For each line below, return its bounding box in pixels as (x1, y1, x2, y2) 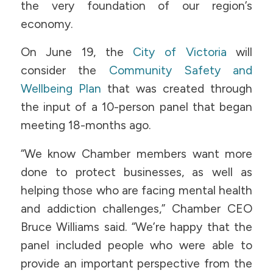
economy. (20, 16, 73, 31)
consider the (20, 63, 109, 78)
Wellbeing (20, 82, 73, 96)
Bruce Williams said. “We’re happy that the (20, 219, 253, 234)
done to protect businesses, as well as (20, 165, 253, 179)
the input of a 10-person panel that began (20, 100, 253, 115)
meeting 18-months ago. (20, 118, 151, 133)
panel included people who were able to (20, 238, 253, 252)
